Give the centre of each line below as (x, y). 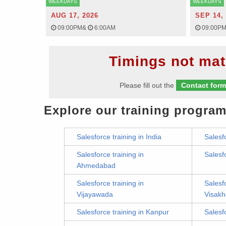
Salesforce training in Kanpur (123, 212)
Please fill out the (148, 85)
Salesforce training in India (119, 137)
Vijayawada (95, 194)
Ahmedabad (96, 165)
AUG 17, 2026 (75, 15)
